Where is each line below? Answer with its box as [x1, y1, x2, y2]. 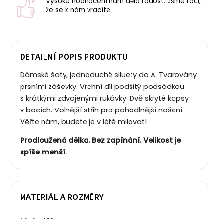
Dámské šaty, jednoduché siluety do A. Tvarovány [20, 69, 197, 80]
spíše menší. [20, 147, 66, 157]
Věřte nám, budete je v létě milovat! [20, 116, 147, 127]
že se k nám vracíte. [46, 5, 112, 15]
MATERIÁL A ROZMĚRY [20, 191, 104, 203]
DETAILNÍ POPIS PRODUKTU [20, 50, 128, 63]
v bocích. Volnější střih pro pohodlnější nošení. [20, 105, 184, 115]
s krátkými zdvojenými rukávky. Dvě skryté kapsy [20, 93, 189, 103]
